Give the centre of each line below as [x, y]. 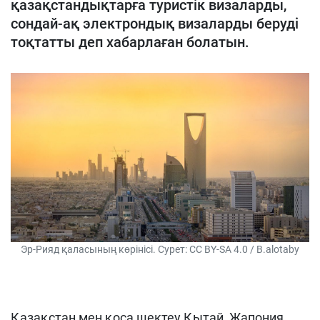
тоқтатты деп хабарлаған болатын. [130, 42]
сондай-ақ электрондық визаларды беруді [155, 24]
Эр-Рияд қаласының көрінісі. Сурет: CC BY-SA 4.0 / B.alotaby [160, 250]
